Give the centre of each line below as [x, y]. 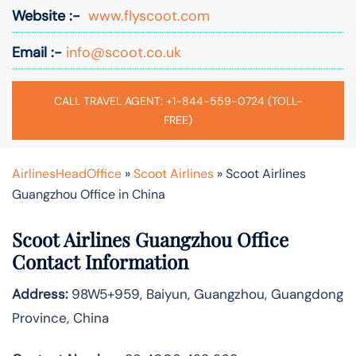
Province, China [60, 317]
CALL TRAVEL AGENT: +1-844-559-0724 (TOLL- [178, 101]
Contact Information [100, 261]
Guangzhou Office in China [89, 194]
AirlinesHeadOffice [67, 173]
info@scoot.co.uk [122, 52]
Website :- [46, 15]
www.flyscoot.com [145, 15]
